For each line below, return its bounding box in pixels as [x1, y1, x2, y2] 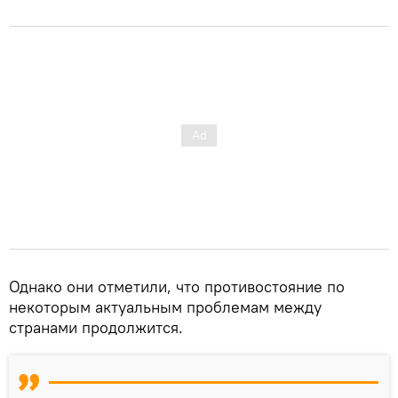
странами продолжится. [9, 316, 187, 338]
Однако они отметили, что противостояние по [9, 275, 345, 297]
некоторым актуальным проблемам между [9, 296, 322, 317]
